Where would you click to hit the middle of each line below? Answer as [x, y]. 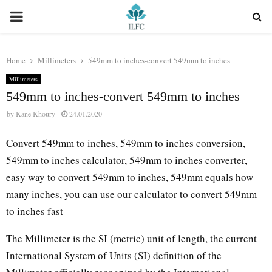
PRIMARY [42, 16]
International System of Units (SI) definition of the [114, 255]
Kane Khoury [36, 114]
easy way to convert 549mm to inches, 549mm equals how [130, 177]
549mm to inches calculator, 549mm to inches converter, [127, 160]
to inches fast [35, 211]
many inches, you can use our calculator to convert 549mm [131, 194]
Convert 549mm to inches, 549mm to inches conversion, [126, 143]
